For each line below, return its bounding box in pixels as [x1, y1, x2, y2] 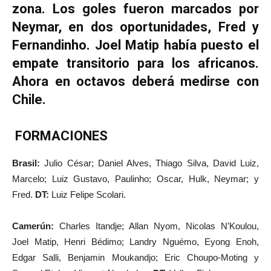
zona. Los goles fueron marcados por [12, 1, 259, 16]
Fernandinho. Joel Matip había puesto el [12, 38, 259, 53]
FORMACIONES [15, 128, 108, 143]
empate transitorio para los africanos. [12, 56, 259, 71]
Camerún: [12, 221, 59, 231]
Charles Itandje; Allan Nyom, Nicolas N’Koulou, [59, 221, 259, 231]
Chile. [12, 92, 46, 107]
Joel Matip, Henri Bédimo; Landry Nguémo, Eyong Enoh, [12, 237, 259, 247]
